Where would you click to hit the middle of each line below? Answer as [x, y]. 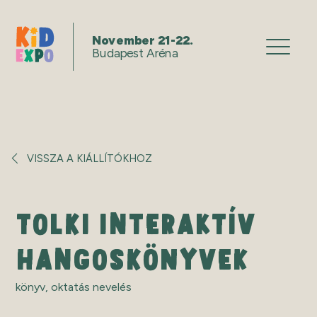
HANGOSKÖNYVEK [132, 260]
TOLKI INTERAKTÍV [136, 224]
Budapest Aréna [135, 53]
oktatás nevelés [92, 287]
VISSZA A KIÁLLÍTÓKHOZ [90, 158]
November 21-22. [143, 40]
